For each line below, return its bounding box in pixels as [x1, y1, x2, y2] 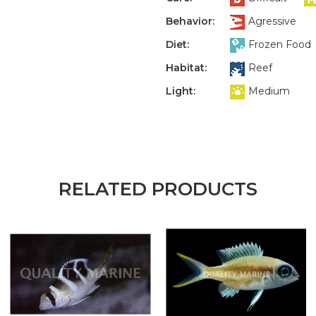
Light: [166, 85, 195, 97]
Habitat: [166, 61, 207, 74]
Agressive [248, 15, 296, 28]
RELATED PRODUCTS [59, 178, 257, 200]
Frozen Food [248, 38, 311, 51]
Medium [248, 85, 290, 98]
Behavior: [166, 15, 214, 28]
